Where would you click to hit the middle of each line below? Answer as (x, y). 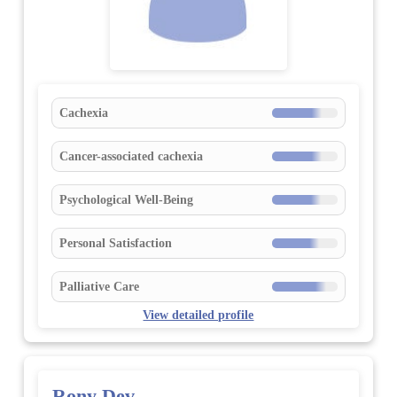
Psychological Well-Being (126, 199)
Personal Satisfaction (115, 242)
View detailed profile (198, 314)
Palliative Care (99, 286)
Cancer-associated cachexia (131, 156)
